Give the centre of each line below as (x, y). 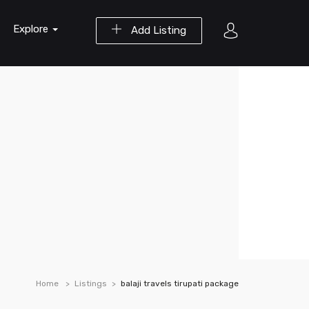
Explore (32, 29)
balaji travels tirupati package (180, 283)
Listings (91, 283)
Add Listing (157, 30)
